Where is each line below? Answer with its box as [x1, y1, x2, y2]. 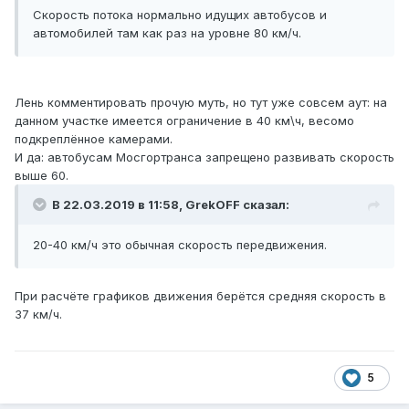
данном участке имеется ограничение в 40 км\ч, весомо [15, 113, 354, 129]
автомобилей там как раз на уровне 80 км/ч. [33, 26, 301, 41]
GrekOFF [185, 197, 240, 213]
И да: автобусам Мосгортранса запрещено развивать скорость [15, 150, 394, 165]
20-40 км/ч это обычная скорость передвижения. [33, 237, 327, 253]
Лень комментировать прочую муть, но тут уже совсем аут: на [15, 95, 387, 110]
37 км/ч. [15, 307, 62, 322]
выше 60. [15, 168, 68, 184]
